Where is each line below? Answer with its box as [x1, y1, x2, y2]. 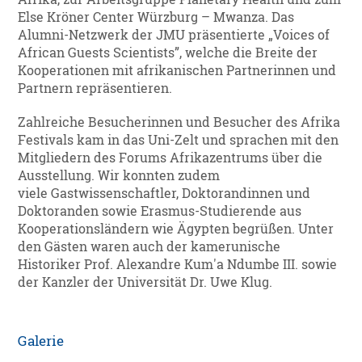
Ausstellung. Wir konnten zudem [18, 167, 221, 184]
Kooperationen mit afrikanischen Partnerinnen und [18, 62, 337, 79]
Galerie [18, 332, 65, 350]
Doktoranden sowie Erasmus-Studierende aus [18, 203, 302, 220]
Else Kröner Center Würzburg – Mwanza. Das [18, 9, 295, 26]
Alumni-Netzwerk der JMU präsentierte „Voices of [18, 27, 330, 44]
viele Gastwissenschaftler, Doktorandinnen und [18, 185, 311, 202]
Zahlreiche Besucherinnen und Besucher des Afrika [18, 114, 341, 131]
